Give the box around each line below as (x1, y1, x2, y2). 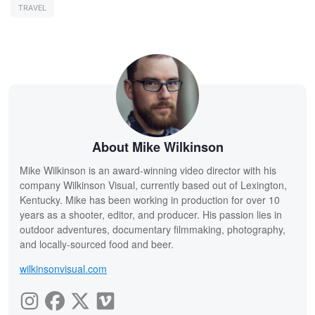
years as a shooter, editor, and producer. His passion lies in (20, 207, 282, 222)
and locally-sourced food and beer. (20, 237, 174, 252)
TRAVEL (18, 2, 46, 15)
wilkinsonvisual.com (20, 262, 107, 276)
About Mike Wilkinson (91, 138, 224, 157)
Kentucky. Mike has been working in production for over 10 (20, 193, 280, 207)
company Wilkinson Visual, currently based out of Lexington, (20, 178, 287, 193)
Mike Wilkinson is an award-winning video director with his (20, 163, 276, 178)
